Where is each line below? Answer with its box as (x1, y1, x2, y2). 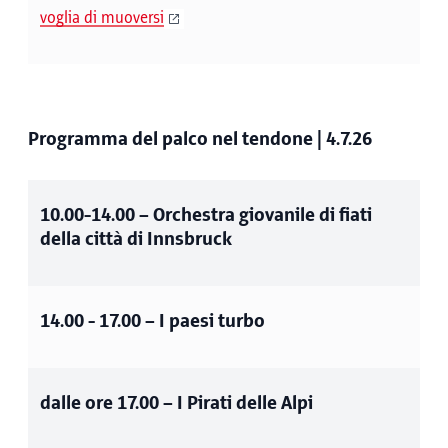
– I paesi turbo (141, 311, 265, 332)
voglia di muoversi (40, 9, 164, 27)
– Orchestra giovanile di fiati (135, 205, 372, 226)
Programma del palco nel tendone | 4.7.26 (28, 129, 372, 150)
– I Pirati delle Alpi (159, 393, 313, 414)
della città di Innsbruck (40, 229, 232, 250)
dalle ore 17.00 (40, 393, 159, 414)
